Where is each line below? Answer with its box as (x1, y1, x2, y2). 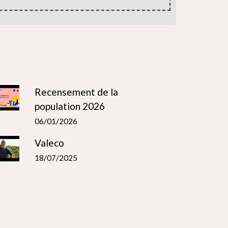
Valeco (35, 136, 64, 149)
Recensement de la (35, 85, 118, 98)
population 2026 (35, 100, 105, 112)
